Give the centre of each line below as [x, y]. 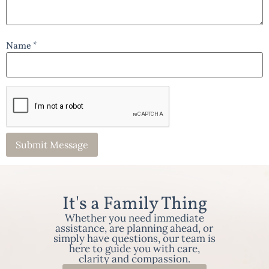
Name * [22, 46]
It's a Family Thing [134, 204]
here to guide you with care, [134, 249]
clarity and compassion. [134, 259]
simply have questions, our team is [134, 239]
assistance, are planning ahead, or [134, 228]
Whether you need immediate [134, 218]
